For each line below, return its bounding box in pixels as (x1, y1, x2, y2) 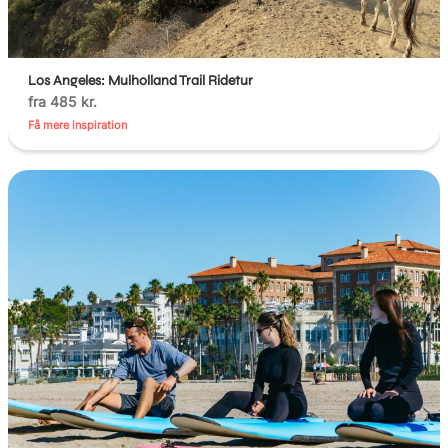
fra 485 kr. (28, 92, 98, 110)
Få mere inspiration (28, 117, 128, 132)
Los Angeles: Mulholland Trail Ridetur (28, 71, 254, 89)
